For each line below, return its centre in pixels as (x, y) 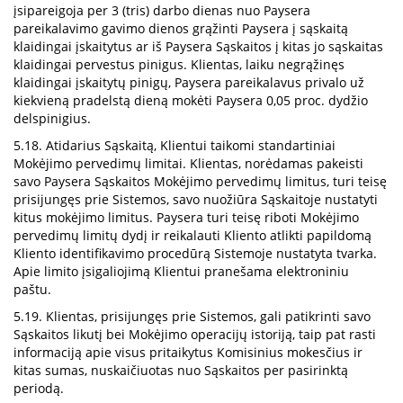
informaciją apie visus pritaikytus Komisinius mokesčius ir (188, 352)
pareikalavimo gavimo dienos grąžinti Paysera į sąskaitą (181, 28)
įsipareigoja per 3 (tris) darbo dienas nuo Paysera (162, 10)
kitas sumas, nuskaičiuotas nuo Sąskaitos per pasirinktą (181, 370)
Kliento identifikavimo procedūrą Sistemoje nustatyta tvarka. (195, 253)
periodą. (39, 388)
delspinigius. (52, 118)
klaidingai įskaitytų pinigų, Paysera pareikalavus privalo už (189, 82)
